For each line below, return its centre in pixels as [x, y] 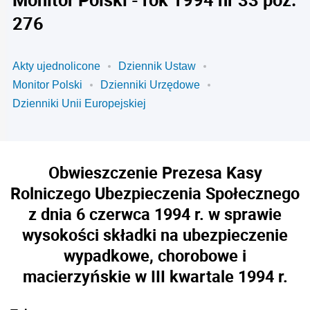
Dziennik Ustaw [157, 66]
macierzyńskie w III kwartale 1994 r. [155, 276]
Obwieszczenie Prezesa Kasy [155, 172]
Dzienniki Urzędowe [150, 85]
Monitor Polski [47, 85]
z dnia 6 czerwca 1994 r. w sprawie [155, 214]
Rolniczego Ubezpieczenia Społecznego [155, 193]
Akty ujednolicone [56, 66]
